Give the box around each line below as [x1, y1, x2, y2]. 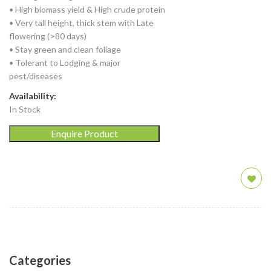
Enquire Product [51, 128, 118, 139]
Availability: [9, 91, 56, 101]
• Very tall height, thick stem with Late [9, 18, 154, 28]
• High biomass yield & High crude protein [9, 4, 165, 15]
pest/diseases [9, 71, 62, 81]
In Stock [9, 104, 41, 114]
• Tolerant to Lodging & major [9, 57, 120, 68]
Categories [9, 253, 71, 267]
